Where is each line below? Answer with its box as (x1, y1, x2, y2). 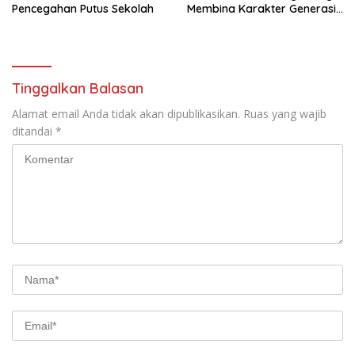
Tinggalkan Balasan (12, 79, 143, 98)
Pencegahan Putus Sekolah (12, 2, 154, 17)
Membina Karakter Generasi (187, 2, 336, 17)
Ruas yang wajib (243, 106, 326, 122)
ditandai (12, 124, 55, 139)
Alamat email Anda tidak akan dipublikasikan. (12, 106, 240, 122)
